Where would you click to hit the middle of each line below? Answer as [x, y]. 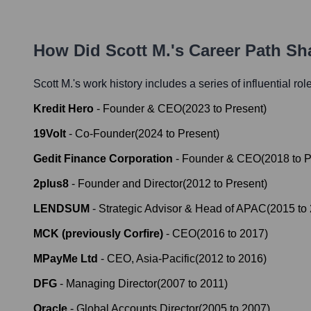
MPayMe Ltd [66, 259]
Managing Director [111, 284]
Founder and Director [130, 184]
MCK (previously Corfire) [98, 234]
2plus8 [51, 184]
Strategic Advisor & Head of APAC [183, 209]
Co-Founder [105, 134]
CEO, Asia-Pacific [151, 259]
